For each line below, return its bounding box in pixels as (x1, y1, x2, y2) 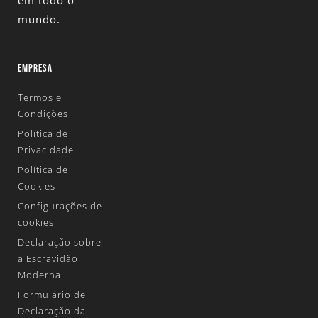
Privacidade (18, 143, 74, 157)
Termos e (18, 91, 62, 104)
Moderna (18, 268, 61, 282)
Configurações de (18, 199, 102, 213)
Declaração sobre (18, 236, 102, 249)
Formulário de (18, 288, 86, 302)
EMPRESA (18, 62, 53, 76)
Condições (18, 107, 68, 121)
